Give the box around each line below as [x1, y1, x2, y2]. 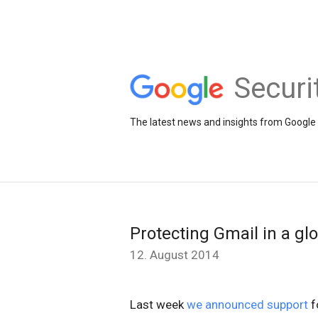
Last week [130, 297, 187, 312]
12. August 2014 [130, 248, 219, 262]
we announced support [187, 297, 308, 312]
